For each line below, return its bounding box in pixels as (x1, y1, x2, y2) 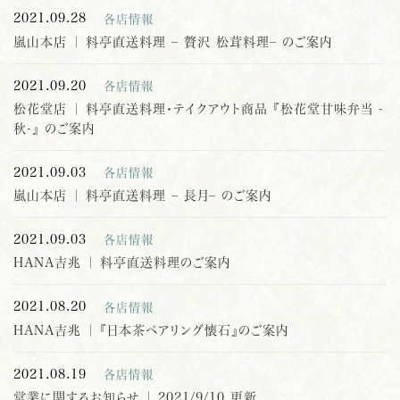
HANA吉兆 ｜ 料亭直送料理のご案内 (13, 254, 230, 271)
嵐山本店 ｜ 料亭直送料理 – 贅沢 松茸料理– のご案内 (13, 33, 332, 49)
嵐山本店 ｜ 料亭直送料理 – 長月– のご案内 (13, 187, 271, 204)
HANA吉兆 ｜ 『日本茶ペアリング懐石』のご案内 (13, 321, 288, 337)
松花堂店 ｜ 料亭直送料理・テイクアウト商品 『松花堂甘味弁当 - (13, 100, 384, 116)
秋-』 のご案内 (13, 120, 95, 136)
